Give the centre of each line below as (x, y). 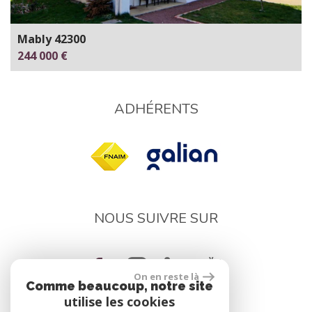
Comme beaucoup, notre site (120, 286)
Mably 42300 (52, 39)
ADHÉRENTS (156, 109)
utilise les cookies (120, 302)
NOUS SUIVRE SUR (156, 219)
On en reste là (167, 276)
